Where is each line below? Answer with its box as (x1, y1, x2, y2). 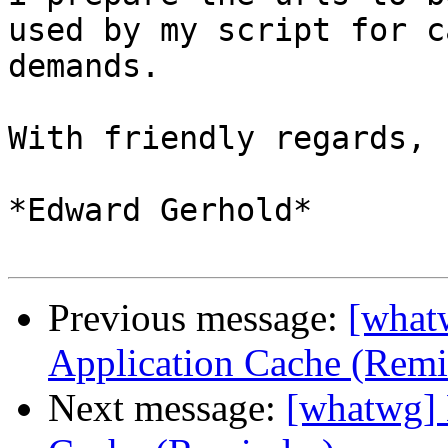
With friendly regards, (8, 120, 426, 157)
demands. (8, 48, 160, 85)
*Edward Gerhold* (8, 192, 312, 229)
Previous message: (48, 296, 348, 340)
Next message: (48, 386, 286, 430)
